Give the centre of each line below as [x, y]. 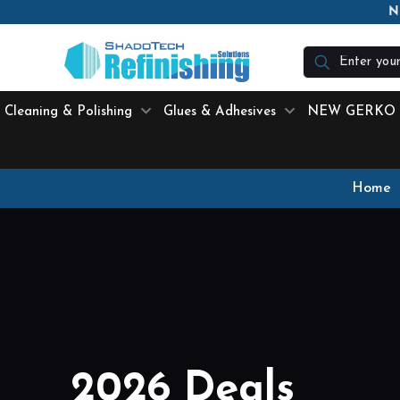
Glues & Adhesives [220, 112]
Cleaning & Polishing [68, 112]
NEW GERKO [351, 112]
